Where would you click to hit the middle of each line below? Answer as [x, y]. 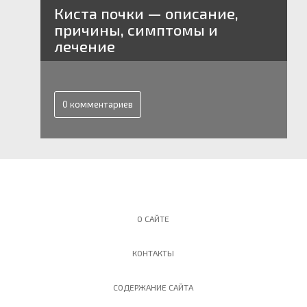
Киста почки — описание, [146, 13]
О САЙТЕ [153, 219]
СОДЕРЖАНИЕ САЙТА [153, 287]
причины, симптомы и [136, 29]
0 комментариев [97, 104]
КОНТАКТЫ [153, 253]
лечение [84, 46]
